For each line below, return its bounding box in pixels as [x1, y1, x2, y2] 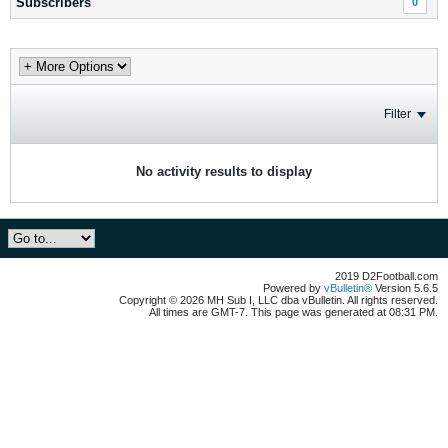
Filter [384, 107, 411, 121]
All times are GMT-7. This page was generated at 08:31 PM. [149, 306, 438, 318]
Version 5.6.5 [372, 282, 438, 294]
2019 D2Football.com [335, 270, 438, 282]
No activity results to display [136, 164, 312, 179]
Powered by [263, 282, 324, 294]
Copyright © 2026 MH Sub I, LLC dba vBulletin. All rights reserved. [119, 294, 438, 306]
